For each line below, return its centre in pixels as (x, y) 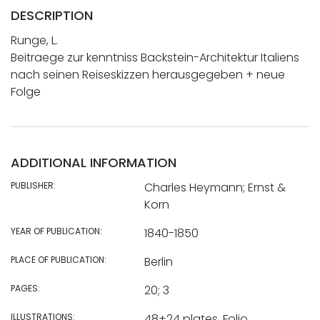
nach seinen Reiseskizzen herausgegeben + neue (148, 74)
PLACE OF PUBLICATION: (59, 259)
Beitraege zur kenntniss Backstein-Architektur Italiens (155, 57)
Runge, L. (34, 40)
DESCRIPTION (52, 15)
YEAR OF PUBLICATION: (56, 231)
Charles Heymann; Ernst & (215, 187)
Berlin (158, 261)
